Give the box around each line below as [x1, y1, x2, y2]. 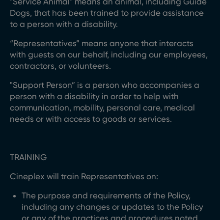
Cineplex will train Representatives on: [10, 171, 158, 181]
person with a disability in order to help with [10, 91, 179, 101]
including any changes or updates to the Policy [22, 202, 203, 212]
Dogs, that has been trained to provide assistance [10, 8, 204, 18]
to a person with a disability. [10, 19, 118, 29]
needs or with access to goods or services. [10, 114, 172, 124]
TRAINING [10, 152, 47, 162]
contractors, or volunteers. [10, 61, 111, 71]
